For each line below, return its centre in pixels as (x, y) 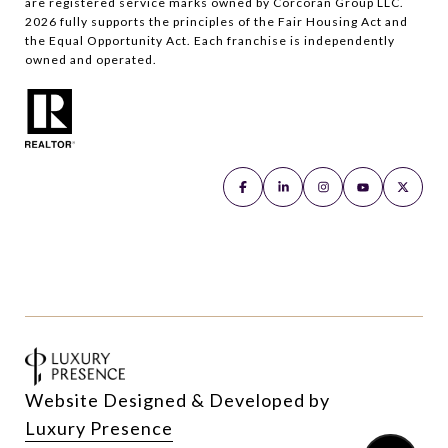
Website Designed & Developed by (177, 399)
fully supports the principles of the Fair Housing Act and (232, 21)
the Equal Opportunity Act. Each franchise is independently (210, 40)
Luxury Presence (99, 427)
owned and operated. (91, 59)
